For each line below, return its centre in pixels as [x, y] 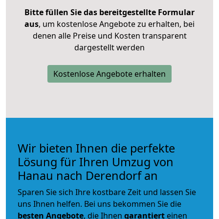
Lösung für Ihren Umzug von [96, 162]
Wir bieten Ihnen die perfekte [96, 148]
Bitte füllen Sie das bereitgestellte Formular [109, 12]
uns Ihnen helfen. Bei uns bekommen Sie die [99, 204]
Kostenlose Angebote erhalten [109, 74]
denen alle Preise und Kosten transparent [109, 35]
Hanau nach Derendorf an [88, 175]
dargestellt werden [109, 47]
